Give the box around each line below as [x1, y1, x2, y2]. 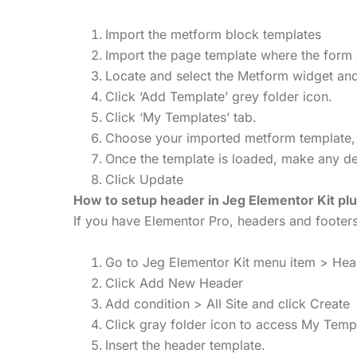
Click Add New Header [105, 274, 243, 291]
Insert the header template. [105, 336, 265, 353]
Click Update [105, 171, 183, 187]
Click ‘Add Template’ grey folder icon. [105, 88, 332, 104]
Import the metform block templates [105, 25, 321, 42]
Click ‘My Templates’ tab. [105, 108, 257, 125]
